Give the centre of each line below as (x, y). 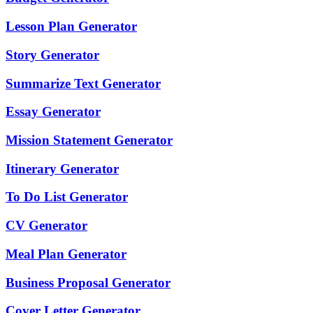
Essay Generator (53, 112)
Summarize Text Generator (83, 83)
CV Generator (46, 226)
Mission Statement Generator (89, 140)
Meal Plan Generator (66, 254)
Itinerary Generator (62, 168)
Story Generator (52, 54)
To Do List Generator (67, 197)
